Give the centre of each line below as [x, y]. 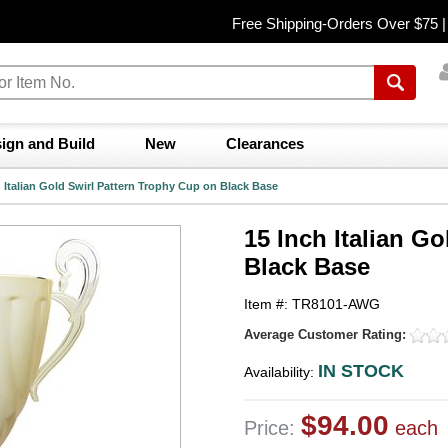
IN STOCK [361, 370]
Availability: [281, 371]
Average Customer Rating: [327, 334]
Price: [272, 427]
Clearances [265, 143]
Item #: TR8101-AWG [312, 304]
